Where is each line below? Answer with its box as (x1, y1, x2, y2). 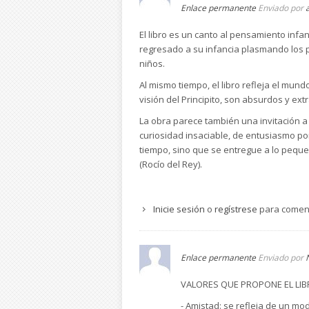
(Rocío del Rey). (139, 157, 202, 170)
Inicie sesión (153, 202, 205, 215)
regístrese (215, 202, 257, 215)
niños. (139, 57, 169, 70)
